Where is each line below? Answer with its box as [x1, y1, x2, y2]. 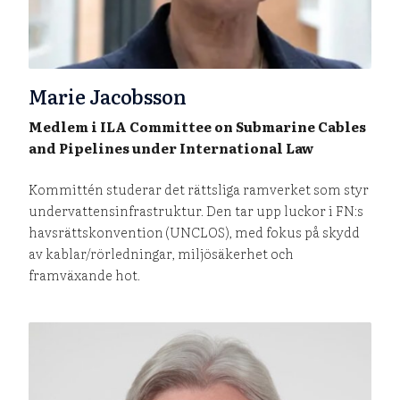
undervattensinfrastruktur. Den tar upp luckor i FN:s [29, 200, 364, 221]
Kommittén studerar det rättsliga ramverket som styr [29, 179, 370, 200]
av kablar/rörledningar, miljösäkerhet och [29, 243, 295, 264]
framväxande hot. [29, 264, 141, 286]
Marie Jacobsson [29, 81, 187, 112]
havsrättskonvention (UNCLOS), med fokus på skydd [29, 221, 361, 243]
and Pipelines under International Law [29, 137, 315, 159]
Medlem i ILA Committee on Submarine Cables [29, 116, 367, 137]
